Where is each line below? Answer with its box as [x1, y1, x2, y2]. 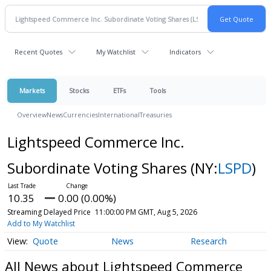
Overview [17, 110, 47, 119]
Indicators [169, 47, 201, 56]
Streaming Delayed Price [7, 207, 91, 217]
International [98, 110, 140, 119]
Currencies [63, 110, 98, 119]
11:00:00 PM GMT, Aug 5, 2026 [94, 207, 197, 217]
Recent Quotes [15, 47, 62, 56]
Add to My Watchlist [7, 218, 75, 229]
